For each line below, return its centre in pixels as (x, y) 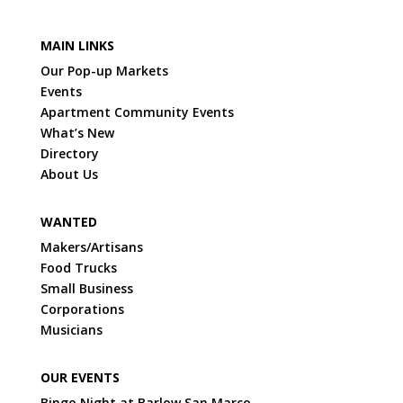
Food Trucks (78, 268)
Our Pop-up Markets (104, 71)
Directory (69, 153)
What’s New (77, 133)
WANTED (68, 222)
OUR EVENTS (80, 377)
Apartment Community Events (137, 112)
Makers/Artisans (93, 247)
